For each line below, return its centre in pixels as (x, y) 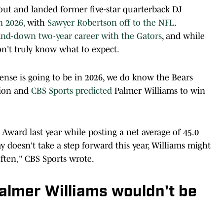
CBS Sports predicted (72, 91)
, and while (183, 36)
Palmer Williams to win (159, 91)
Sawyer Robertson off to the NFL (111, 22)
